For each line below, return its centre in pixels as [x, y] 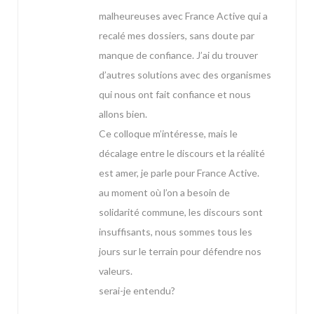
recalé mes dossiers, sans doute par [177, 36]
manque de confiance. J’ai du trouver [178, 55]
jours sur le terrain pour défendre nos [180, 252]
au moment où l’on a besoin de [164, 193]
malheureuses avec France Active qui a [183, 16]
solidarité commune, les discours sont [181, 212]
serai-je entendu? [137, 291]
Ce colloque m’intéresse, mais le [168, 134]
